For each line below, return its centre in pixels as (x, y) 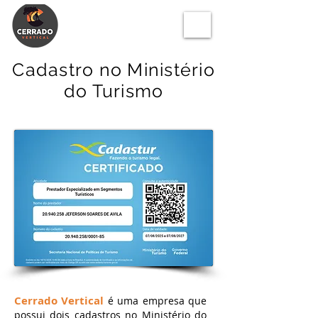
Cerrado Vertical (59, 301)
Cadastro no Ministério (114, 70)
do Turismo (114, 91)
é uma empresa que (157, 301)
